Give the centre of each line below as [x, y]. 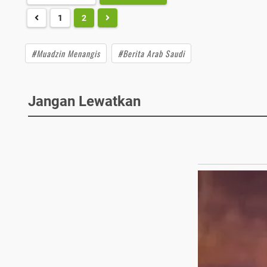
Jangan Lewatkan [84, 101]
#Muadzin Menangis [66, 53]
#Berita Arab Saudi [151, 53]
